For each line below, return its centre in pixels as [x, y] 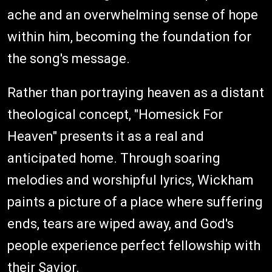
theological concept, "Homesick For [115, 114]
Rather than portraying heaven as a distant [136, 92]
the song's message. [69, 58]
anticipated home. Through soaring [114, 158]
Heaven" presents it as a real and [106, 136]
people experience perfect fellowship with [134, 245]
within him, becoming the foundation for [129, 36]
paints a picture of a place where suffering [135, 202]
